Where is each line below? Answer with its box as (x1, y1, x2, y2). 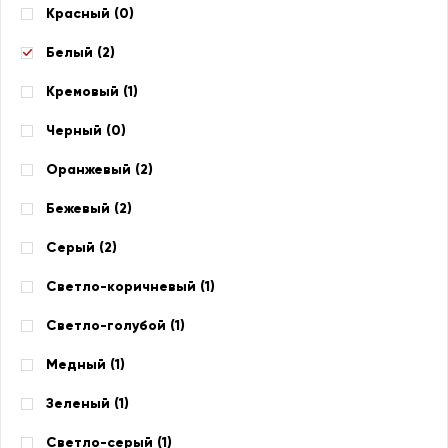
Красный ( (46, 5, 119, 22)
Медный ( (46, 356, 115, 373)
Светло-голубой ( (46, 317, 175, 334)
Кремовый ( (46, 83, 128, 100)
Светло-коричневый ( (46, 278, 205, 295)
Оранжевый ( (46, 161, 140, 178)
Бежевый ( (46, 200, 119, 217)
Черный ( (46, 122, 111, 139)
